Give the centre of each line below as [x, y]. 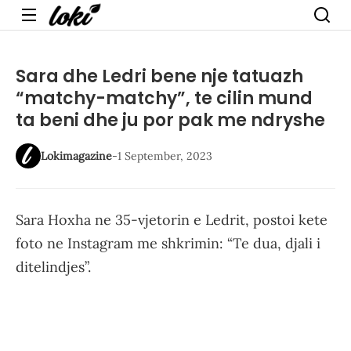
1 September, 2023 [165, 156]
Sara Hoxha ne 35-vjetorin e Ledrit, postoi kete [172, 220]
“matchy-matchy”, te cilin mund [164, 98]
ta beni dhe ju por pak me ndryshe [170, 120]
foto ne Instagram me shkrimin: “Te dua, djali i [168, 243]
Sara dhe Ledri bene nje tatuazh [159, 76]
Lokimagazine [76, 156]
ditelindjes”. [53, 267]
